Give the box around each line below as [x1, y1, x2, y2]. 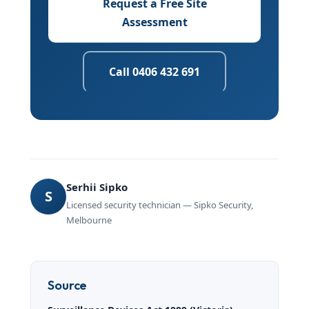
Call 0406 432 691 [109, 63, 200, 79]
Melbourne [66, 213, 112, 226]
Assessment [121, 14, 188, 30]
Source [48, 277, 88, 293]
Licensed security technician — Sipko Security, [66, 198, 254, 211]
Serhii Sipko [66, 179, 128, 194]
